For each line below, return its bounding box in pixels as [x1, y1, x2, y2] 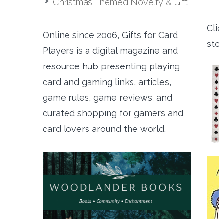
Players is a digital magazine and [43, 45, 178, 56]
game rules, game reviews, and [43, 92, 172, 103]
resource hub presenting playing [43, 61, 180, 71]
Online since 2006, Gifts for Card [43, 30, 178, 40]
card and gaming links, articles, [43, 77, 171, 87]
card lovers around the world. [43, 124, 166, 134]
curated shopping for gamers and [43, 108, 183, 118]
